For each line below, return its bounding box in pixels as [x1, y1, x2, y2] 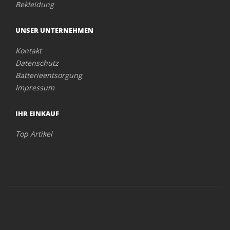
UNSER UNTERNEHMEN [15, 26, 93, 35]
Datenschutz [15, 58, 59, 68]
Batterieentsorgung [15, 70, 82, 81]
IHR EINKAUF [15, 109, 59, 119]
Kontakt [15, 46, 42, 56]
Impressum [15, 83, 54, 93]
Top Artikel [15, 129, 52, 139]
